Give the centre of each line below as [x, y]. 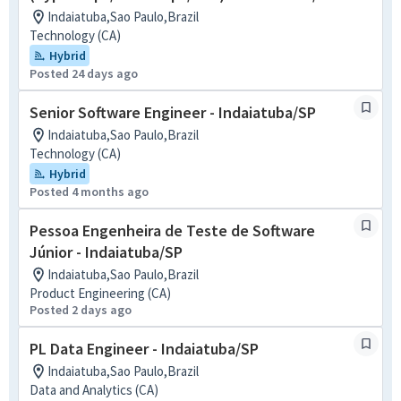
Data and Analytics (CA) [94, 390]
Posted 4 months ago [89, 192]
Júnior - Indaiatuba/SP [106, 252]
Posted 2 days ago [81, 310]
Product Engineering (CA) [100, 293]
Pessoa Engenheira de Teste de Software [172, 230]
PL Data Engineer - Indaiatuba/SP [144, 349]
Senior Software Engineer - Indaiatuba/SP [173, 112]
